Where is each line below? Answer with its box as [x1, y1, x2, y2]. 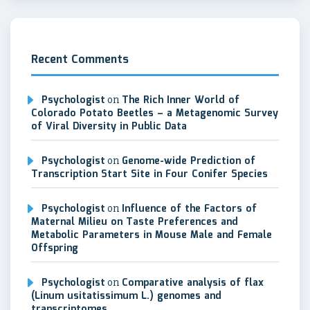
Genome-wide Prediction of [122, 154, 255, 170]
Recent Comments [31, 51, 129, 69]
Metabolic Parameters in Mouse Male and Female [31, 228, 272, 244]
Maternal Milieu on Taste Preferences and [31, 215, 238, 230]
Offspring [31, 241, 78, 257]
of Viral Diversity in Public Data [31, 119, 187, 135]
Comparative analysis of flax [122, 275, 264, 291]
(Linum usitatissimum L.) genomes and [31, 289, 221, 304]
